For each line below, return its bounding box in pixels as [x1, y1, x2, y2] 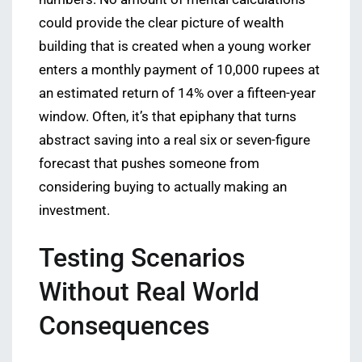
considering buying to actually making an [39, 179, 287, 196]
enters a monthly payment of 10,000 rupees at [39, 62, 320, 78]
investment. [39, 203, 110, 219]
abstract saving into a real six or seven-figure [39, 133, 310, 149]
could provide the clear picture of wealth [39, 15, 284, 32]
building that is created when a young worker [39, 39, 311, 55]
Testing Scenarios [39, 242, 245, 274]
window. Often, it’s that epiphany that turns [39, 109, 297, 125]
